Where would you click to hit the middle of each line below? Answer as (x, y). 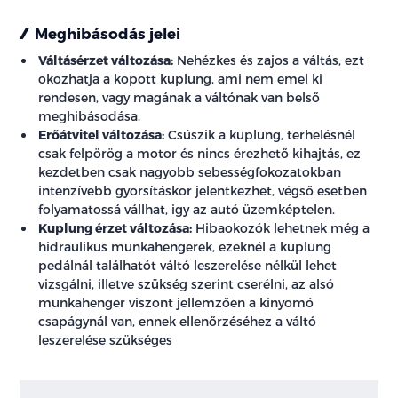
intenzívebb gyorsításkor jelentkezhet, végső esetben (203, 191)
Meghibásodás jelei (108, 33)
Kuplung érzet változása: (115, 228)
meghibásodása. (90, 116)
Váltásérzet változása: (106, 60)
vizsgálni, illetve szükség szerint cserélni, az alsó (187, 284)
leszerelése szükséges (106, 340)
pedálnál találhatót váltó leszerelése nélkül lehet (188, 265)
